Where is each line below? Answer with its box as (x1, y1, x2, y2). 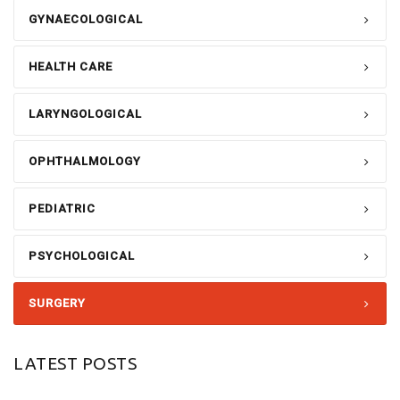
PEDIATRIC (29, 202, 96, 215)
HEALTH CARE (29, 60, 112, 73)
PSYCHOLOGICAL (29, 249, 135, 262)
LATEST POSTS (13, 354, 137, 373)
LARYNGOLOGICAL (29, 107, 142, 121)
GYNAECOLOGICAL (29, 12, 143, 26)
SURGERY (29, 296, 86, 310)
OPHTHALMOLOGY (29, 154, 141, 168)
